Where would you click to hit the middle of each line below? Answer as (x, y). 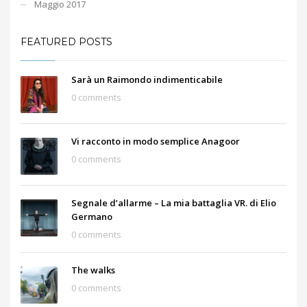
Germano (92, 216)
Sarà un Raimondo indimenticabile (147, 79)
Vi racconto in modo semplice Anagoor (156, 141)
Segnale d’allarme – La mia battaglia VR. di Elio (174, 202)
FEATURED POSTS (66, 41)
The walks (93, 270)
